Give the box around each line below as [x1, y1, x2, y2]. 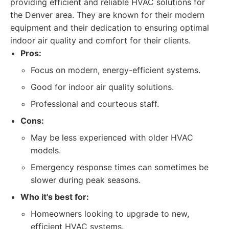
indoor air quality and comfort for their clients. [10, 35, 191, 45]
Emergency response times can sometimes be [31, 162, 209, 172]
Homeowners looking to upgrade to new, [31, 209, 189, 219]
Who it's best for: [20, 192, 89, 202]
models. [31, 145, 61, 155]
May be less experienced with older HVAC [31, 132, 193, 143]
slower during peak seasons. [31, 175, 141, 185]
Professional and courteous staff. [31, 99, 159, 109]
